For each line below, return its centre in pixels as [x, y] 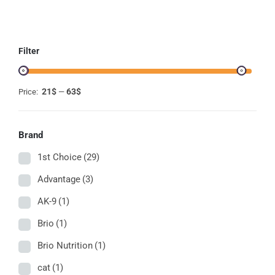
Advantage [59, 180]
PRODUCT [146, 22]
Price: [29, 91]
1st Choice [60, 157]
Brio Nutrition [65, 246]
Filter [29, 51]
